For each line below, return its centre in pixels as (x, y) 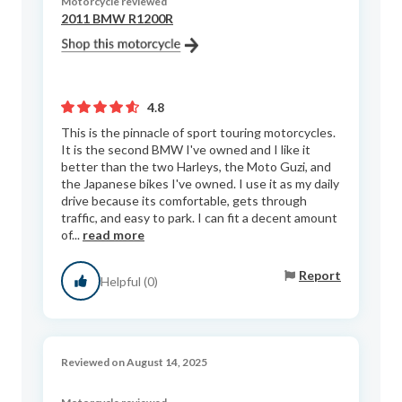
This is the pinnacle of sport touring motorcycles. (198, 132)
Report (320, 275)
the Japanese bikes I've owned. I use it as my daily (200, 184)
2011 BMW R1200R (117, 18)
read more (114, 235)
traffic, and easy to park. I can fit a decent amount (199, 218)
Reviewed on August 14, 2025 (134, 362)
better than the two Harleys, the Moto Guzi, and (196, 166)
